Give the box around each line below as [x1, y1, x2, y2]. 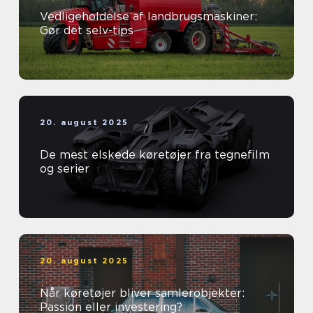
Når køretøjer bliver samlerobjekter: [40, 286, 245, 300]
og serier [40, 162, 89, 175]
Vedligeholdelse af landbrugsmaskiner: [40, 10, 257, 23]
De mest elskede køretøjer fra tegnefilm [40, 148, 270, 161]
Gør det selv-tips [40, 24, 133, 37]
